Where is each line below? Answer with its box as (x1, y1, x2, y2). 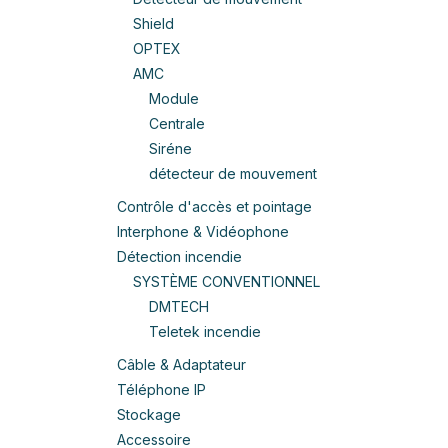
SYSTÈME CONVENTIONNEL (133, 273, 320, 290)
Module (149, 90, 199, 107)
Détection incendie (117, 248, 242, 265)
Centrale (149, 115, 205, 132)
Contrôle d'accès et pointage (117, 198, 312, 215)
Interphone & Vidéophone (117, 223, 289, 240)
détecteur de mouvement (149, 165, 317, 182)
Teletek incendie (149, 323, 261, 340)
